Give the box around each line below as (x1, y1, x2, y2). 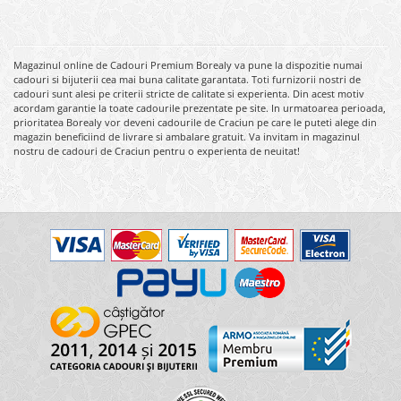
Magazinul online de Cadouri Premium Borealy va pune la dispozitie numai (13, 57, 363, 72)
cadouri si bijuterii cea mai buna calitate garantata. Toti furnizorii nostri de (13, 72, 361, 86)
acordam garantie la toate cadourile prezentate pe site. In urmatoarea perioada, (13, 100, 386, 115)
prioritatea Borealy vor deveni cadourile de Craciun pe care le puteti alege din (13, 115, 377, 129)
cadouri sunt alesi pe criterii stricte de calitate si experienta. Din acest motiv (13, 86, 364, 100)
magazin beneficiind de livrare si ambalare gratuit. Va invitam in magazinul (13, 129, 360, 143)
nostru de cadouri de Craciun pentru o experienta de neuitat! (13, 143, 300, 158)
